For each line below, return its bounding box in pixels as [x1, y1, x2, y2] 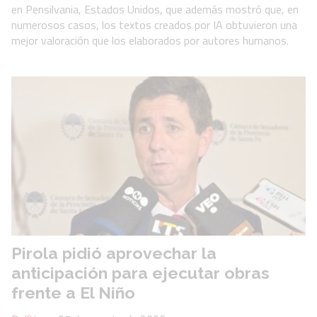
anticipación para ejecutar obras [11, 263, 270, 283]
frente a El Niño [11, 283, 135, 303]
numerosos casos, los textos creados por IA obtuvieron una [11, 16, 297, 34]
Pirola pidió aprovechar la [11, 243, 217, 263]
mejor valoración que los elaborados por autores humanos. [11, 32, 289, 50]
